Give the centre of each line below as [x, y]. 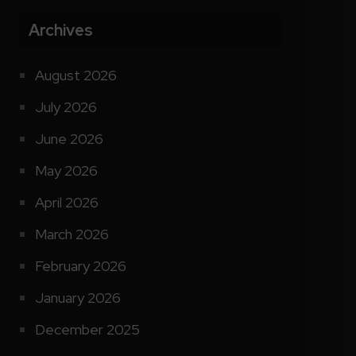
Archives [60, 30]
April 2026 [66, 202]
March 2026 [72, 234]
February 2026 [80, 265]
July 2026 [66, 106]
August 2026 [75, 75]
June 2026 [69, 138]
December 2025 [87, 329]
